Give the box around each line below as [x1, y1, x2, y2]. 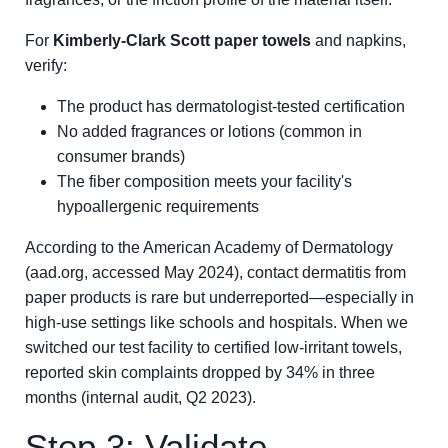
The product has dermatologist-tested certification [57, 98, 405, 115]
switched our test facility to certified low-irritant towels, [25, 339, 402, 356]
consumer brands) [57, 148, 185, 165]
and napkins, [311, 32, 406, 49]
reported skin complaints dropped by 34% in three [25, 364, 375, 381]
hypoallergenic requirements [57, 198, 259, 215]
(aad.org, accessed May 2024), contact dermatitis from [25, 264, 406, 281]
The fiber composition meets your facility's [57, 173, 352, 190]
